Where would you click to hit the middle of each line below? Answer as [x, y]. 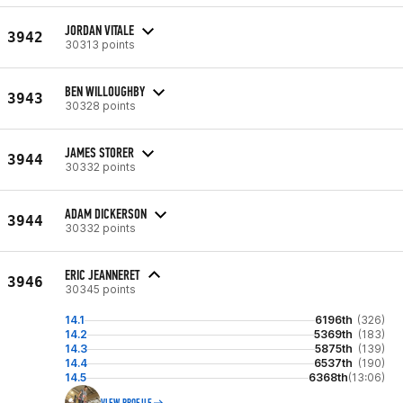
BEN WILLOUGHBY [105, 91]
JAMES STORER [99, 152]
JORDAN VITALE [99, 30]
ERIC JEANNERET [102, 275]
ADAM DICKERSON [106, 213]
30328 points [100, 105]
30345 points [100, 289]
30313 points [100, 44]
